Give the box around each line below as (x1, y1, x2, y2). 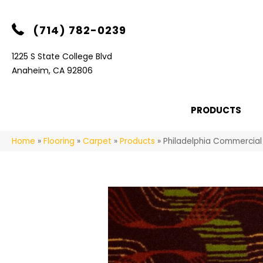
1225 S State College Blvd (12, 50, 112, 62)
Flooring (43, 136, 75, 147)
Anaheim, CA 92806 (12, 65, 93, 76)
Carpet (83, 136, 112, 147)
